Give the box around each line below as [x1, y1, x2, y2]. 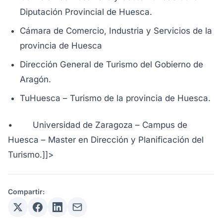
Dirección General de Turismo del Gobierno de [20, 59, 203, 69]
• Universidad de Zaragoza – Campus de [8, 120, 187, 130]
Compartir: [8, 187, 45, 196]
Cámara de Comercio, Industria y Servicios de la [20, 26, 212, 36]
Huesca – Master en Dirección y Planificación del [8, 135, 204, 145]
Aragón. [20, 74, 51, 84]
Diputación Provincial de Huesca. [20, 7, 152, 17]
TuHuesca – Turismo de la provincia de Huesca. [20, 93, 211, 103]
